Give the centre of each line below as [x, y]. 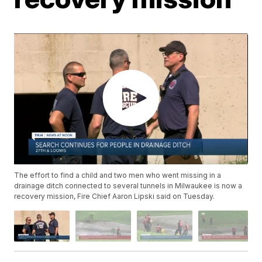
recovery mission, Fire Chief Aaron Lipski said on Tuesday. [115, 196]
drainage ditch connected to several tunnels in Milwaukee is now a [128, 186]
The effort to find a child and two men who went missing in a [118, 175]
